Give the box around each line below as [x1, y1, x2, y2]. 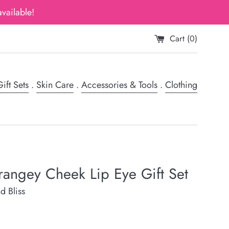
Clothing [165, 78, 197, 91]
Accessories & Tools [81, 78, 157, 91]
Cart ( [170, 32, 190, 44]
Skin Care [36, 78, 74, 91]
